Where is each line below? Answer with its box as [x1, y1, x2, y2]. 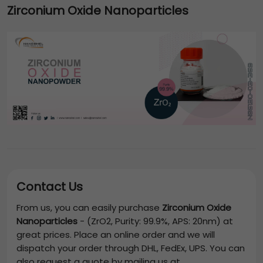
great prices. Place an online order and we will [16, 228, 215, 241]
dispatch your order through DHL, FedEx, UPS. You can [16, 241, 245, 254]
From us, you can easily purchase [16, 201, 162, 214]
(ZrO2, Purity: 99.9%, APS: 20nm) [87, 214, 221, 227]
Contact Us [16, 178, 83, 195]
